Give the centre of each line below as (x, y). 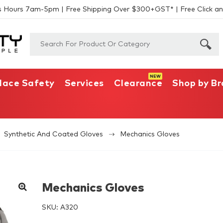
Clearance (138, 84)
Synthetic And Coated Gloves (54, 134)
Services (84, 84)
